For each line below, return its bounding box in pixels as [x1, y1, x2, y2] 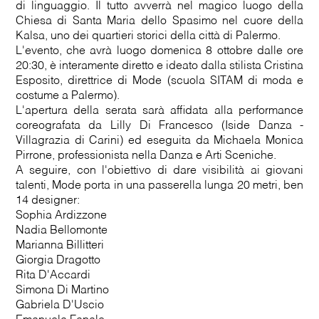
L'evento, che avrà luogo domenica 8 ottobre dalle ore [15, 46, 304, 57]
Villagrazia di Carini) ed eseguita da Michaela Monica [15, 135, 304, 147]
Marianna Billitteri [15, 240, 104, 251]
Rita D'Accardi [15, 270, 90, 281]
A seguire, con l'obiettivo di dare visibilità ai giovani [15, 165, 304, 177]
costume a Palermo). [15, 90, 120, 102]
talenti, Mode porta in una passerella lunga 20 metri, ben [15, 180, 304, 192]
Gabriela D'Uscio [15, 300, 104, 311]
